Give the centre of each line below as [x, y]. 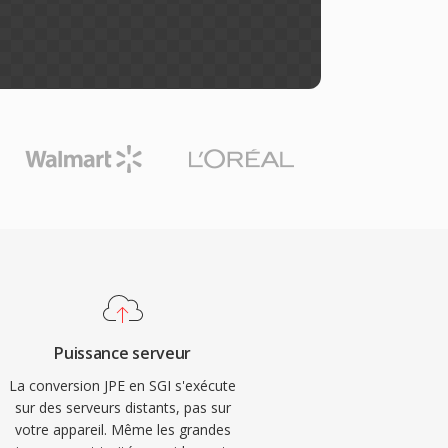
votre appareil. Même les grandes [122, 429]
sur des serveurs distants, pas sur [122, 407]
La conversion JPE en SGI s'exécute [123, 385]
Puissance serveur [122, 353]
